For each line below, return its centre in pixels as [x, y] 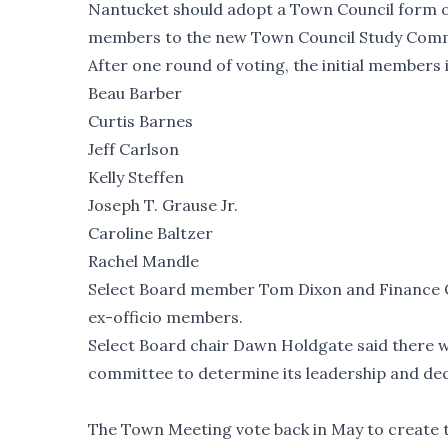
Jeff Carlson [133, 149]
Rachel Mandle [143, 261]
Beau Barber [135, 93]
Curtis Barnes [140, 121]
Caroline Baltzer [150, 233]
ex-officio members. [165, 317]
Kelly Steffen [136, 177]
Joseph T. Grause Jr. [163, 205]
